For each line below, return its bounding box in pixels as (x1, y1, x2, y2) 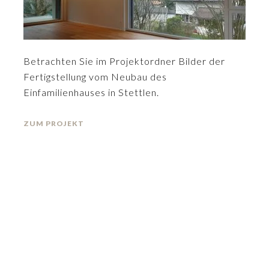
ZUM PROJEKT (23, 119, 84, 128)
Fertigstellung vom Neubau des (23, 71, 167, 82)
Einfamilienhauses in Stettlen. (23, 86, 159, 98)
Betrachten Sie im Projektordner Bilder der (23, 55, 225, 67)
